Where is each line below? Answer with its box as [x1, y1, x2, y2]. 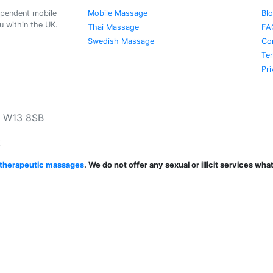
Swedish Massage [88, 37, 154, 46]
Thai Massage [88, 23, 139, 32]
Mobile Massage [88, 9, 147, 18]
